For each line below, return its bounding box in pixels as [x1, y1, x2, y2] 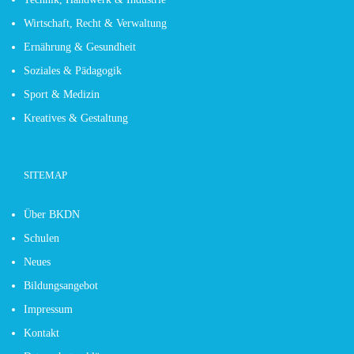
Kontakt [24, 326, 59, 339]
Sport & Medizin [24, 88, 100, 100]
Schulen [24, 232, 59, 244]
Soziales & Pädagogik [24, 64, 122, 77]
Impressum [24, 303, 73, 315]
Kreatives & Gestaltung [24, 111, 128, 124]
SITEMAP [24, 168, 67, 181]
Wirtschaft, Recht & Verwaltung [24, 17, 167, 29]
